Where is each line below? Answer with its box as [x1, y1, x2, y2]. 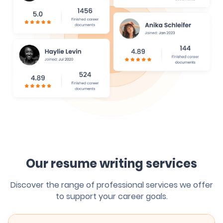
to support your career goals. [55, 190, 168, 202]
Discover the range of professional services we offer [10, 179, 213, 191]
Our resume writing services [26, 155, 197, 172]
